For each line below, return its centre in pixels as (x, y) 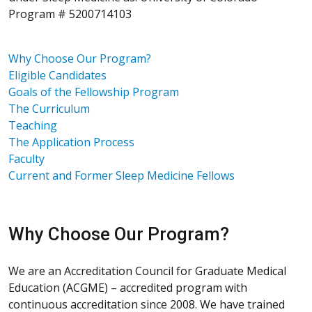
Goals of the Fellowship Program (94, 92)
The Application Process (71, 142)
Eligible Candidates (57, 75)
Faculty (26, 158)
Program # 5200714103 (70, 14)
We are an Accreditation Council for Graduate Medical (147, 271)
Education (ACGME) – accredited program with (128, 287)
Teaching (33, 125)
